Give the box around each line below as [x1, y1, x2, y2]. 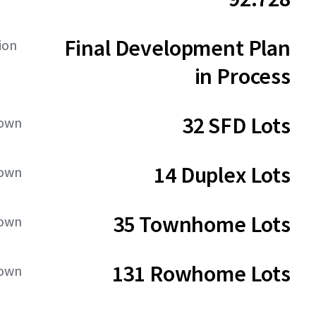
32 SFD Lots [181, 111, 291, 140]
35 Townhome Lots [112, 210, 291, 238]
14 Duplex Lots [154, 161, 291, 189]
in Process [194, 62, 291, 90]
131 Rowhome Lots [111, 260, 291, 288]
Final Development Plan [63, 34, 291, 62]
